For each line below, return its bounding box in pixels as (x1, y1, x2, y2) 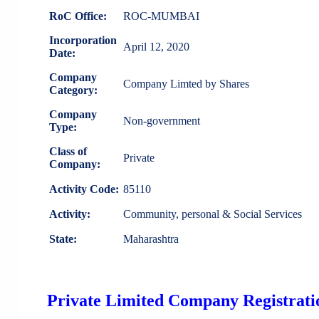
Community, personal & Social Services (123, 208, 302, 221)
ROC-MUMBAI (123, 10, 199, 23)
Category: (49, 84, 98, 97)
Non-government (123, 115, 200, 127)
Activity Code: (49, 183, 119, 196)
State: (49, 233, 77, 246)
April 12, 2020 (123, 41, 189, 53)
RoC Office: (49, 10, 107, 23)
